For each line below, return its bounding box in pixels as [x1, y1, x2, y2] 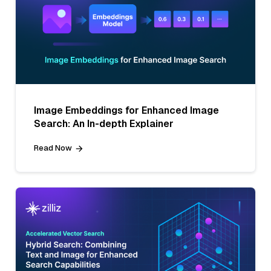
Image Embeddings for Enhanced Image [34, 104, 219, 117]
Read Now [34, 143, 72, 154]
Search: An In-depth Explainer [34, 117, 174, 131]
